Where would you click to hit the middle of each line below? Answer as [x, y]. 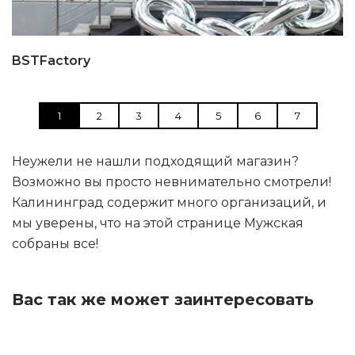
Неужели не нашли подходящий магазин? [155, 161]
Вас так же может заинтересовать [163, 299]
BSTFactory [51, 60]
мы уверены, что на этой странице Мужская [158, 223]
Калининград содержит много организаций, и [169, 202]
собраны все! [55, 243]
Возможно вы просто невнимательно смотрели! [172, 181]
